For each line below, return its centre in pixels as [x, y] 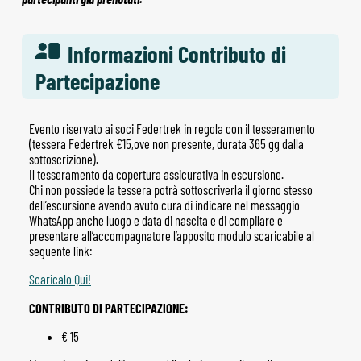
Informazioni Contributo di [177, 54]
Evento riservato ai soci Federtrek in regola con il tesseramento [172, 128]
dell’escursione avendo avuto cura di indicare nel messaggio [164, 205]
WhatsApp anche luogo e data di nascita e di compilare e [156, 220]
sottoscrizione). [63, 159]
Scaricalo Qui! [60, 280]
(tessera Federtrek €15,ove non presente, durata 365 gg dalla [166, 143]
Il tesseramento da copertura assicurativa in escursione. [156, 174]
